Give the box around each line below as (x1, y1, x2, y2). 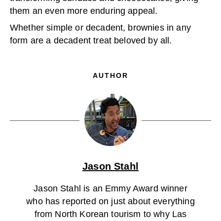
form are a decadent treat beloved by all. (10, 36, 172, 45)
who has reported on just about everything (26, 196, 195, 206)
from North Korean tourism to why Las (34, 209, 187, 219)
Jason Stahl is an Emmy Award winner (34, 184, 187, 193)
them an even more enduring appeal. (10, 6, 158, 16)
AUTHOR (92, 72, 129, 79)
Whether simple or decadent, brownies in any (10, 23, 191, 33)
